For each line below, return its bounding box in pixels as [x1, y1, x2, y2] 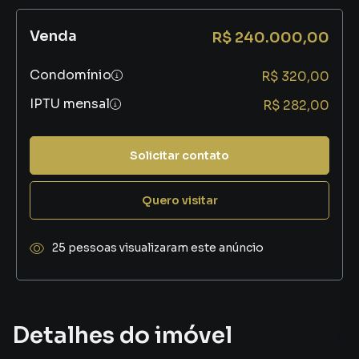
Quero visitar [141, 192, 218, 208]
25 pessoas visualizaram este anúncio [52, 240, 264, 255]
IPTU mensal [30, 95, 110, 112]
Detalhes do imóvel [12, 321, 232, 349]
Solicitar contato [130, 147, 229, 163]
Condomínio [30, 67, 111, 83]
